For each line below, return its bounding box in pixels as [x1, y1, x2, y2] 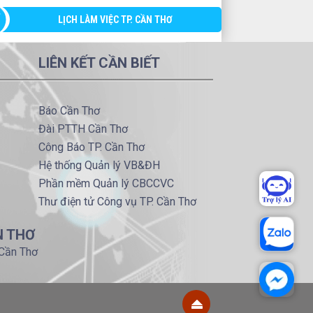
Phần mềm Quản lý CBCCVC [38, 177, 174, 191]
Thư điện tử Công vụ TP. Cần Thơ [38, 195, 196, 209]
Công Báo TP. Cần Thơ [38, 140, 145, 154]
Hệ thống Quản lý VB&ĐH [38, 159, 160, 173]
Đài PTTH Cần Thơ [38, 122, 128, 136]
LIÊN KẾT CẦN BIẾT [38, 54, 160, 72]
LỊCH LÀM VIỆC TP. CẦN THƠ [58, 14, 173, 26]
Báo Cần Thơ [38, 104, 100, 118]
